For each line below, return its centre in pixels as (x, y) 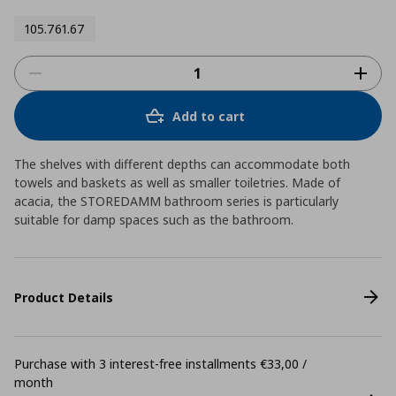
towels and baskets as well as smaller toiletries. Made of (177, 183)
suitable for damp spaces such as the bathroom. (154, 220)
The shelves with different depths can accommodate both (182, 164)
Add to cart (209, 116)
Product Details (64, 297)
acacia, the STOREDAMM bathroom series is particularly (176, 201)
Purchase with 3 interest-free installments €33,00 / (160, 364)
